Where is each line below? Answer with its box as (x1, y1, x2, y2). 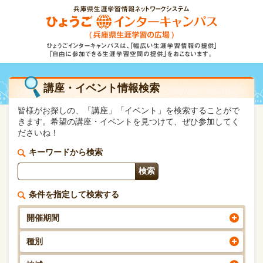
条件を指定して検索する (29, 190, 119, 199)
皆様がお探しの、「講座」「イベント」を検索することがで (18, 106, 240, 115)
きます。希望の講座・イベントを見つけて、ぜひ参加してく (18, 117, 240, 126)
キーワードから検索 (29, 147, 103, 157)
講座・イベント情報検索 (43, 82, 160, 94)
